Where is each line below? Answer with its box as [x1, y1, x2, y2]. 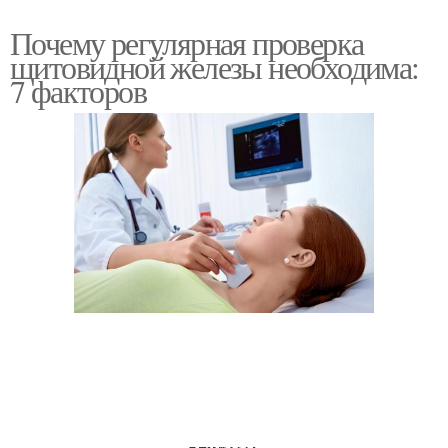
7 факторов [10, 69, 146, 112]
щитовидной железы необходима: [10, 45, 419, 88]
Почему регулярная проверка [10, 21, 364, 64]
